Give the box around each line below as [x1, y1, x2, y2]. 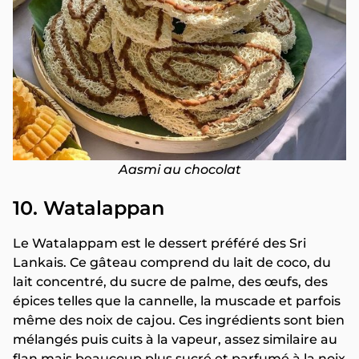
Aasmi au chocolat [118, 161, 241, 177]
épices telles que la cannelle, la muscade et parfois [13, 292, 341, 309]
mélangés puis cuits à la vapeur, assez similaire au [13, 331, 337, 347]
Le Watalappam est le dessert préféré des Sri [13, 235, 306, 251]
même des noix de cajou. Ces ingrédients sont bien [13, 312, 345, 328]
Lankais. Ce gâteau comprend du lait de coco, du [13, 254, 331, 270]
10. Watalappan [13, 196, 164, 220]
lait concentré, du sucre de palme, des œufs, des [13, 273, 328, 289]
